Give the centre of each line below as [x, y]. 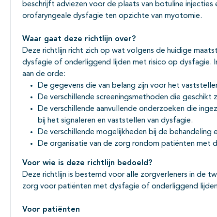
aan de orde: [44, 74]
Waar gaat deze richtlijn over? [79, 39]
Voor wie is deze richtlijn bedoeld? [87, 163]
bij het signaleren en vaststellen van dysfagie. [115, 120]
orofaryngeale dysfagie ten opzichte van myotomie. [112, 16]
